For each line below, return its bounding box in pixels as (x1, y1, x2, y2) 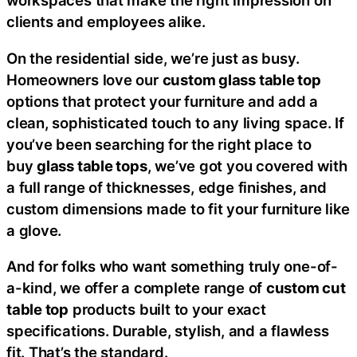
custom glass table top (162, 70, 321, 88)
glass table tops (37, 156, 147, 175)
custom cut (265, 279, 346, 296)
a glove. (6, 221, 62, 239)
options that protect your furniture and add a (6, 92, 319, 110)
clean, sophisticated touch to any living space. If (6, 113, 344, 131)
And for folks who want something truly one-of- (6, 257, 338, 275)
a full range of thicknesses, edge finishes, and (6, 178, 327, 196)
